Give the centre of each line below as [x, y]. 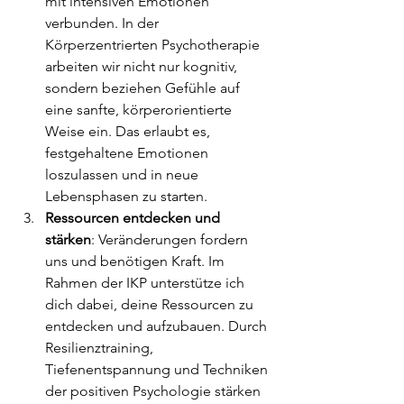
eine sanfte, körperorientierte [140, 109]
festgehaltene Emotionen [129, 152]
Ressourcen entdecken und [134, 217]
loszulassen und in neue [124, 174]
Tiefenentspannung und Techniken [158, 369]
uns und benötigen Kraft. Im [137, 261]
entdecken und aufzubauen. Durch [158, 326]
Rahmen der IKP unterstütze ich [147, 282]
